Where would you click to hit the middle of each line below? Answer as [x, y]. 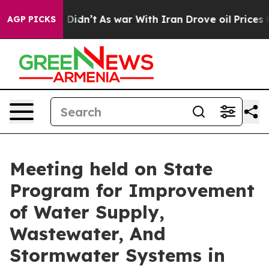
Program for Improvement [132, 190]
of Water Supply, [87, 212]
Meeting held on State [111, 169]
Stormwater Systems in [117, 255]
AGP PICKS [32, 19]
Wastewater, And [88, 234]
